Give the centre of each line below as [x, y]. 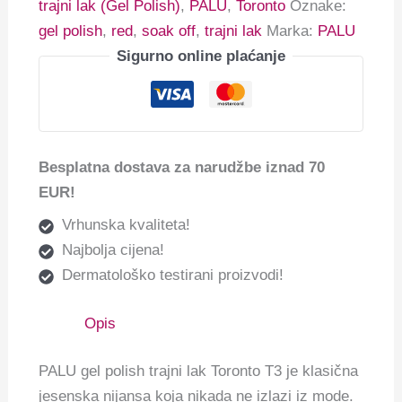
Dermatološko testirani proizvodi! [172, 275]
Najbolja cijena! [113, 250]
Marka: [293, 31]
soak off [169, 31]
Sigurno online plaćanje [201, 56]
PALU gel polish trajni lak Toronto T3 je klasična [199, 371]
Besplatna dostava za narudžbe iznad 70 [182, 167]
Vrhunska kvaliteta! [126, 225]
